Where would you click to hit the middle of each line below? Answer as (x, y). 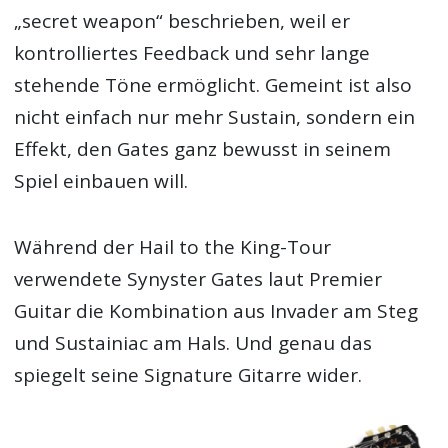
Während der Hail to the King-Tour (173, 247)
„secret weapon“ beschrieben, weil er (182, 20)
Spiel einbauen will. (101, 180)
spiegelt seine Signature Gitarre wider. (188, 375)
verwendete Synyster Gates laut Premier (198, 279)
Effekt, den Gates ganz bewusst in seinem (203, 148)
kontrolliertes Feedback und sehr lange (192, 52)
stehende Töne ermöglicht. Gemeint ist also (213, 84)
